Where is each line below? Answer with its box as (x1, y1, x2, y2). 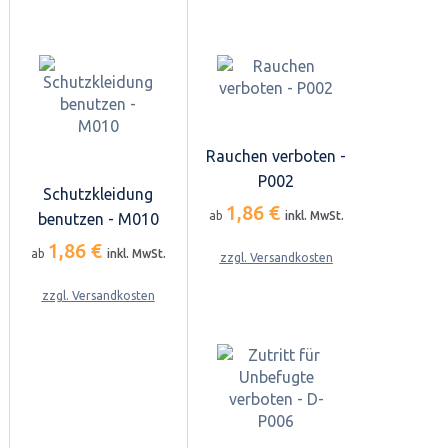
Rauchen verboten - (206, 146, 346, 165)
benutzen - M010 (37, 209, 159, 228)
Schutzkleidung (43, 184, 153, 203)
